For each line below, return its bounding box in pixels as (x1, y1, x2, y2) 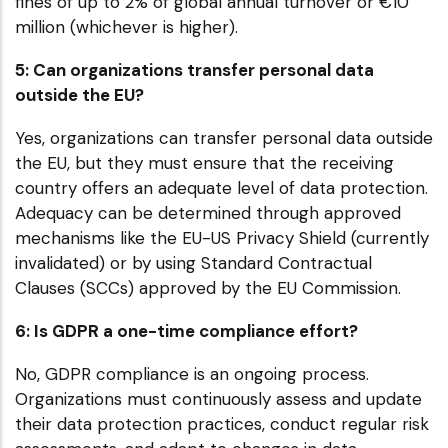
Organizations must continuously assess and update (15, 387, 422, 410)
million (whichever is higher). (15, 15, 238, 38)
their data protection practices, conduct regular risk (15, 412, 429, 435)
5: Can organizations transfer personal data (15, 58, 374, 81)
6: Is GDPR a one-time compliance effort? (15, 319, 358, 342)
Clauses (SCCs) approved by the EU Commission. (15, 276, 401, 299)
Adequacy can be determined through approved (15, 201, 401, 224)
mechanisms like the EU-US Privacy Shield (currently (15, 226, 429, 249)
